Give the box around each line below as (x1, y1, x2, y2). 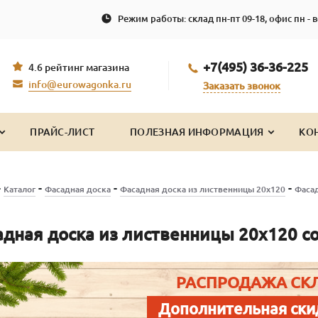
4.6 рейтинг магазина (28, 62, 129, 74)
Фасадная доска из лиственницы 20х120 (119, 184, 285, 194)
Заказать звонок (203, 79, 280, 92)
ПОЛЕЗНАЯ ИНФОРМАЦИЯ (130, 126, 264, 138)
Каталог (3, 184, 35, 194)
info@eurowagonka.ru (28, 79, 131, 91)
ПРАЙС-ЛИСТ (30, 126, 95, 138)
